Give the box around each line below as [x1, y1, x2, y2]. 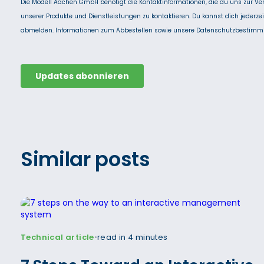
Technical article [21, 231, 94, 243]
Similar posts [21, 144, 150, 173]
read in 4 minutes [97, 231, 168, 243]
